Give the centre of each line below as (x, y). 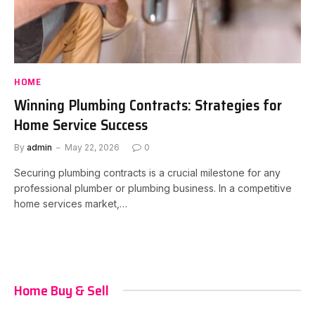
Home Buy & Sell (62, 290)
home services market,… (71, 203)
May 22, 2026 (92, 147)
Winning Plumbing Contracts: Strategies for (148, 105)
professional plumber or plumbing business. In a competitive (153, 188)
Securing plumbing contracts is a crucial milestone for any (147, 172)
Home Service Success (81, 124)
